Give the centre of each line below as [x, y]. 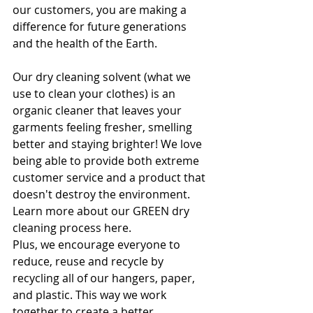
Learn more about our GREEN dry [102, 211]
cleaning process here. [72, 228]
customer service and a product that [110, 178]
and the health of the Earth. [85, 44]
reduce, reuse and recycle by [89, 262]
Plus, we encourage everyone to [98, 245]
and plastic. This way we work [91, 295]
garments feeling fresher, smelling [104, 128]
